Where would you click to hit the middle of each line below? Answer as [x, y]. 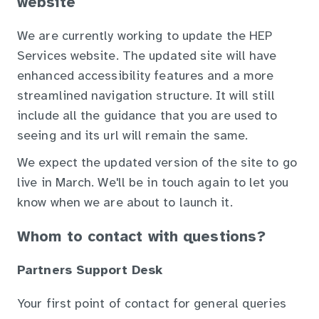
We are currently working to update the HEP [145, 36]
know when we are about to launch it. [125, 203]
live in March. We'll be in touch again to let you [153, 183]
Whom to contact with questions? [142, 237]
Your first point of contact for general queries [152, 305]
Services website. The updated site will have [147, 56]
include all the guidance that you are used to [147, 116]
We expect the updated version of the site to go [157, 163]
